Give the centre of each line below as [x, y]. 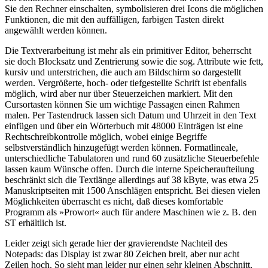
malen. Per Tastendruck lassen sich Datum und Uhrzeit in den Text [130, 115]
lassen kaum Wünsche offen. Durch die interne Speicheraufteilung [130, 169]
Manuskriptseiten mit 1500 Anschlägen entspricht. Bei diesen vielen [133, 190]
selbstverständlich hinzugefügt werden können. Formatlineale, [121, 147]
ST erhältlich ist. [36, 223]
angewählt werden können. [56, 30]
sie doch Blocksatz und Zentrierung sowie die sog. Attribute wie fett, [134, 61]
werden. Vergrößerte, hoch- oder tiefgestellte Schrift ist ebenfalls [126, 83]
